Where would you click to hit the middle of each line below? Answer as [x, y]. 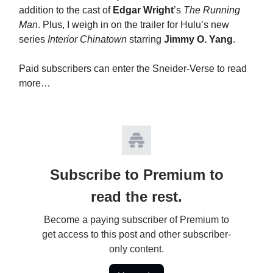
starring [145, 39]
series [33, 39]
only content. [136, 249]
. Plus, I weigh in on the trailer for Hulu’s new [133, 24]
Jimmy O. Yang [198, 39]
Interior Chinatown [87, 39]
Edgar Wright [143, 10]
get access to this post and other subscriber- [136, 234]
